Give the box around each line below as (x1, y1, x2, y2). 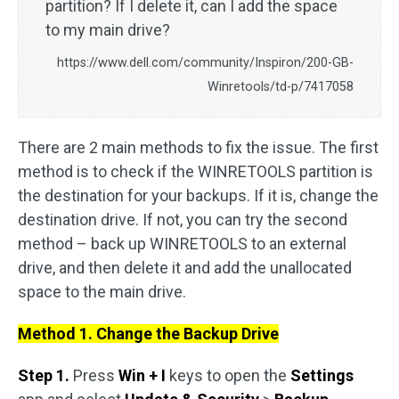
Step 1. (18, 365, 73, 385)
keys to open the (169, 365, 290, 385)
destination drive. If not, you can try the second (18, 209, 347, 229)
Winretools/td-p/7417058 (208, 78, 354, 94)
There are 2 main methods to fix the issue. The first (18, 137, 379, 157)
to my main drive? (45, 20, 170, 39)
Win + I (118, 365, 169, 385)
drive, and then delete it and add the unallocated (18, 257, 352, 277)
